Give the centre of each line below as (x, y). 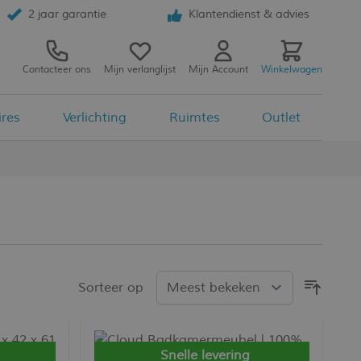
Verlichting (94, 118)
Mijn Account (218, 69)
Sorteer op (110, 288)
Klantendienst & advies (249, 14)
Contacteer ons (57, 69)
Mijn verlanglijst (140, 69)
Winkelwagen (292, 69)
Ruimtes (194, 118)
